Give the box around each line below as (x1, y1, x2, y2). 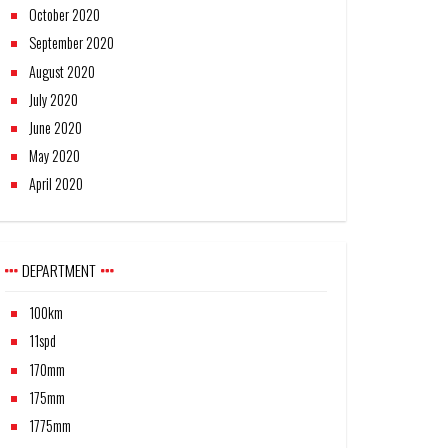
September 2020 (29, 32, 115, 54)
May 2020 (29, 145, 81, 167)
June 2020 (29, 117, 83, 138)
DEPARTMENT (22, 258, 96, 283)
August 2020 (29, 60, 96, 82)
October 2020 (29, 4, 101, 26)
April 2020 (29, 173, 84, 195)
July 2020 (29, 88, 79, 110)
